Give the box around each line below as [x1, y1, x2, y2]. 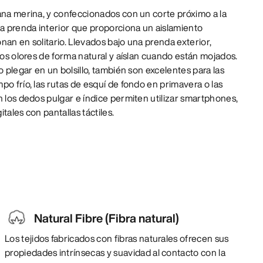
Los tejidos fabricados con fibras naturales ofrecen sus [5, 231, 229, 245]
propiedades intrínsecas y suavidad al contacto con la [5, 245, 225, 259]
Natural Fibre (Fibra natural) [34, 209, 179, 227]
